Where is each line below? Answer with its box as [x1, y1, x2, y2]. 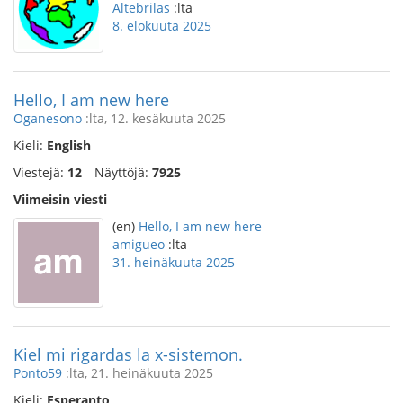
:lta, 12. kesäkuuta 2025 [82, 110, 226, 127]
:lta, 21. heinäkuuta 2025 [62, 364, 213, 381]
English [47, 137, 91, 154]
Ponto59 [13, 364, 62, 381]
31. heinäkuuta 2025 [112, 254, 235, 271]
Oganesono [13, 110, 82, 127]
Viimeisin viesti [13, 191, 107, 208]
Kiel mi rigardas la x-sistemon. [13, 344, 243, 365]
